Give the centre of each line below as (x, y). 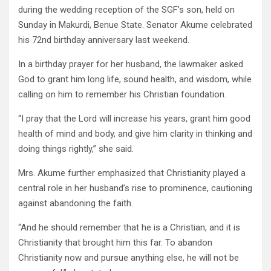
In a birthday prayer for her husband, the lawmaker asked (131, 64)
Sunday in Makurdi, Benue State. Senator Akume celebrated (135, 25)
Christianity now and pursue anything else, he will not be (129, 258)
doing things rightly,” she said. (76, 149)
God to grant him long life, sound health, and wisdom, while (135, 80)
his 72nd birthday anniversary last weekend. (104, 40)
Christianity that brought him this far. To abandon (115, 243)
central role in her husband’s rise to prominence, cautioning (135, 188)
